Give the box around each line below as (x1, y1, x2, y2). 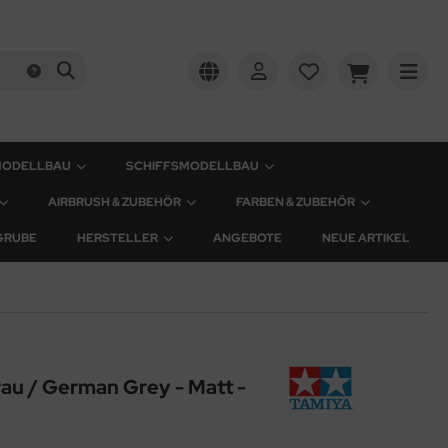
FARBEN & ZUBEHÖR (236, 194, 355, 210)
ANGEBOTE (213, 230, 282, 246)
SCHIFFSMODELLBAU (126, 158, 259, 174)
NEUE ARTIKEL (322, 230, 410, 246)
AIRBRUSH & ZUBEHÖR (48, 194, 181, 210)
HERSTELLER (77, 230, 158, 246)
